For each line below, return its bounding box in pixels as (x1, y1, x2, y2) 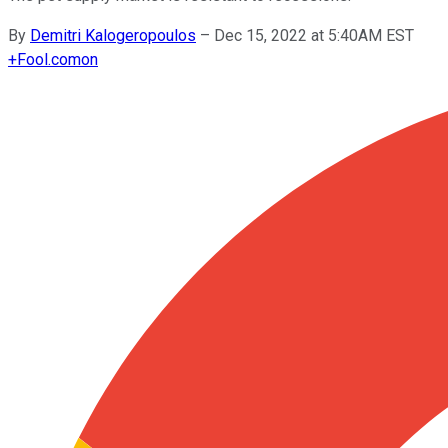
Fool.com (17, 49, 81, 69)
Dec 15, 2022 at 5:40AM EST (214, 25, 414, 45)
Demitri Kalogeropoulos (30, 25, 196, 45)
